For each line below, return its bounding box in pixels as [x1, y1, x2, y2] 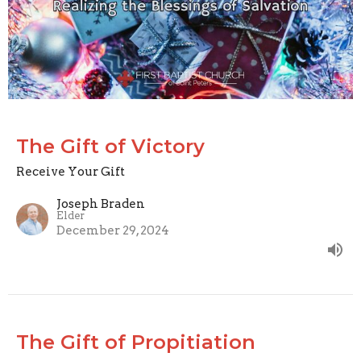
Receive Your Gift [16, 164, 125, 180]
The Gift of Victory [16, 135, 205, 159]
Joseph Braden [56, 197, 145, 212]
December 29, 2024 [56, 223, 169, 239]
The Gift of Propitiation [16, 330, 255, 355]
